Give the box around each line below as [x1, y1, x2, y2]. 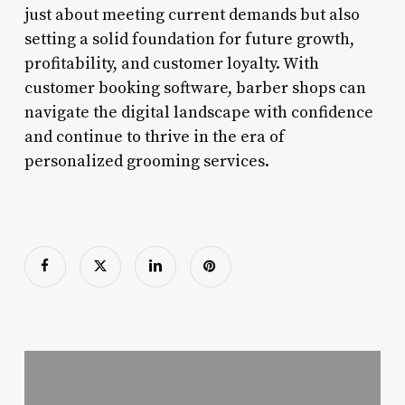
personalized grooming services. [24, 150, 269, 172]
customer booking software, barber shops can [24, 77, 366, 99]
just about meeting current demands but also [24, 4, 360, 25]
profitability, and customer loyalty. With [24, 52, 319, 74]
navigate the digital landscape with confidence [24, 101, 373, 123]
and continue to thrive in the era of [24, 126, 285, 147]
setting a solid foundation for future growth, [24, 28, 354, 50]
